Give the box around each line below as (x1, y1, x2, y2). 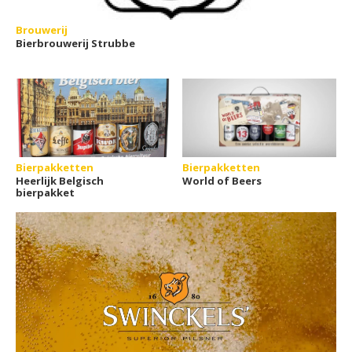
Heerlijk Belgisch (16, 174, 104, 188)
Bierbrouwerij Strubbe (16, 36, 135, 50)
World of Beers (182, 174, 262, 188)
